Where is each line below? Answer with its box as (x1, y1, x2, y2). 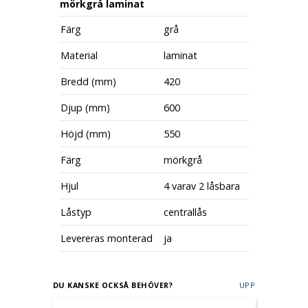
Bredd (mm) (60, 74, 116, 88)
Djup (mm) (60, 100, 110, 114)
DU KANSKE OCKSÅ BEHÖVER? (52, 279, 173, 290)
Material (60, 48, 98, 62)
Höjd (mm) (60, 126, 111, 140)
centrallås (163, 205, 207, 219)
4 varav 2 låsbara (163, 179, 240, 192)
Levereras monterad (60, 231, 153, 245)
